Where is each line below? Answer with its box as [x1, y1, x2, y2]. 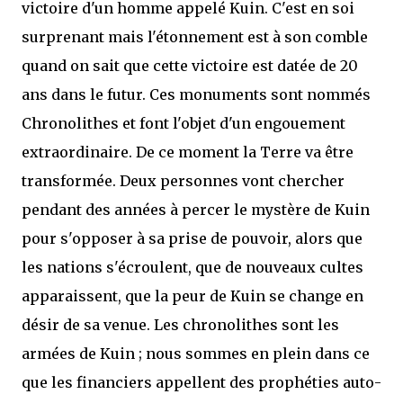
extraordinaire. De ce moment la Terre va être [22, 143, 354, 161]
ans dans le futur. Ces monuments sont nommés [22, 85, 371, 103]
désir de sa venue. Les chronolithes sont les [22, 316, 339, 334]
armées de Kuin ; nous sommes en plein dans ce [22, 345, 370, 363]
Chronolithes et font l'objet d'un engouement [22, 114, 345, 132]
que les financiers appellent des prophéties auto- [22, 373, 381, 391]
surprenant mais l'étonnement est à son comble [22, 28, 368, 46]
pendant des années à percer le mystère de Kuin [22, 201, 370, 219]
